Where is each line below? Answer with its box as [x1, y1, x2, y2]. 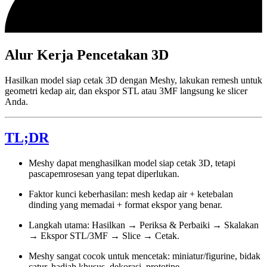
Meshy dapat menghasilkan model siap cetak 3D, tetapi [29, 157, 235, 168]
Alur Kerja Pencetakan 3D [5, 47, 169, 63]
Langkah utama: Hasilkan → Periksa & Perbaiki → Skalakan [29, 219, 259, 230]
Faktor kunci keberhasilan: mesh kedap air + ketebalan [29, 188, 233, 199]
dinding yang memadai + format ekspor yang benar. [29, 199, 222, 210]
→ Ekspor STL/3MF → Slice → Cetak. [29, 230, 179, 241]
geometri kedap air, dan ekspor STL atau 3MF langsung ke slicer [5, 85, 247, 96]
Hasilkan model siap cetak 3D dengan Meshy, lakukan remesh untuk [5, 74, 262, 85]
